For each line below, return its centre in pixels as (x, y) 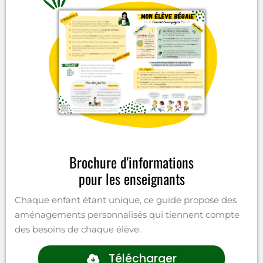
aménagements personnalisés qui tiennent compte (127, 214)
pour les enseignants (131, 178)
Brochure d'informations (131, 162)
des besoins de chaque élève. (78, 229)
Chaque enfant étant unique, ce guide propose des (126, 200)
